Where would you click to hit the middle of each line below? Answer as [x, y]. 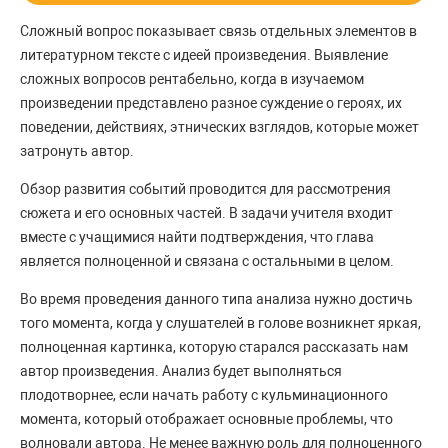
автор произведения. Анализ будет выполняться [181, 371]
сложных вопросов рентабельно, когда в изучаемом [192, 79]
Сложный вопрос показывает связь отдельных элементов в [218, 31]
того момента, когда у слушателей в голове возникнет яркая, [220, 323]
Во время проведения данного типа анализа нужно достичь [216, 299]
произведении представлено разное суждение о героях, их [211, 103]
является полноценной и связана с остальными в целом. [208, 261]
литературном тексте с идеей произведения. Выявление [204, 55]
